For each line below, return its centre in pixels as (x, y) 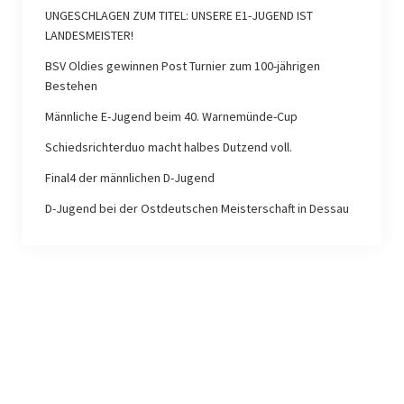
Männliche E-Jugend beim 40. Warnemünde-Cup (171, 117)
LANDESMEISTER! (89, 36)
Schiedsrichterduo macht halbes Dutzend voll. (168, 147)
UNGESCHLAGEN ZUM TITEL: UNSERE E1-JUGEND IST (179, 16)
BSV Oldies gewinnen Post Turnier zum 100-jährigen (182, 66)
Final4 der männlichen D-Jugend (129, 178)
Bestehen (71, 86)
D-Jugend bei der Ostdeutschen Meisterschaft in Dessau (197, 209)
